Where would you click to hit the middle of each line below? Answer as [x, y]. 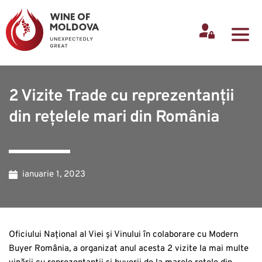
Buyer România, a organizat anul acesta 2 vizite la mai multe [129, 249]
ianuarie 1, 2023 [54, 174]
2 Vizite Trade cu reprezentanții [121, 96]
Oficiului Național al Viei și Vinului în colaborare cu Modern [123, 235]
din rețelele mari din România [114, 117]
